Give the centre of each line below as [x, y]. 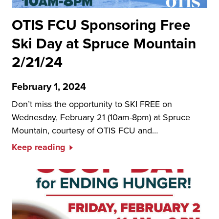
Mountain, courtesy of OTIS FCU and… [85, 130]
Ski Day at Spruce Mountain [104, 43]
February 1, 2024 [49, 86]
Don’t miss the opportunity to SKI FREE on [92, 104]
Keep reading [39, 147]
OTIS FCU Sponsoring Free [101, 25]
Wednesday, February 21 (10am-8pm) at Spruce [101, 117]
